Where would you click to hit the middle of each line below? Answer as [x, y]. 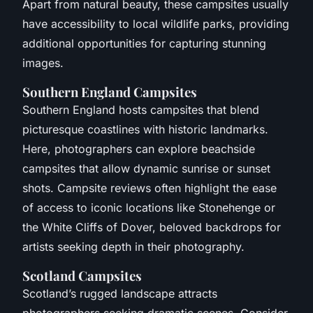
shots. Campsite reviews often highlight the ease [150, 188]
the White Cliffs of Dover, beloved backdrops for [152, 227]
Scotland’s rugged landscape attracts [120, 293]
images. [43, 63]
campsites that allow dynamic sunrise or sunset [146, 168]
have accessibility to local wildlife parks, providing [156, 23]
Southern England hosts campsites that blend [141, 109]
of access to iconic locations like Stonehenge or [149, 207]
